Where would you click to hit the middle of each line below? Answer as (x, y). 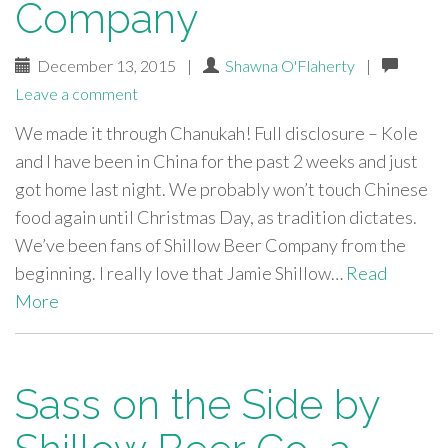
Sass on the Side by (197, 404)
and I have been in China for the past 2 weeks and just (216, 161)
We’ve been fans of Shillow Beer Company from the (210, 245)
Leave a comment (76, 93)
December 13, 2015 (105, 65)
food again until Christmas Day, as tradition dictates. (216, 217)
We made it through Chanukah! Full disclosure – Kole (216, 133)
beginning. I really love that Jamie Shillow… (180, 273)
